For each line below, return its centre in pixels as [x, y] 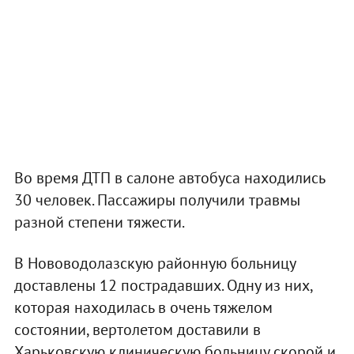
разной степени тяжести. [99, 222]
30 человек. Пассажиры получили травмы [157, 200]
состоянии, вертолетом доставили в [137, 329]
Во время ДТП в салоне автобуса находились [169, 177]
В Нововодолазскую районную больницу [154, 263]
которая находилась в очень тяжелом [143, 307]
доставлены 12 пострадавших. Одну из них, [163, 285]
